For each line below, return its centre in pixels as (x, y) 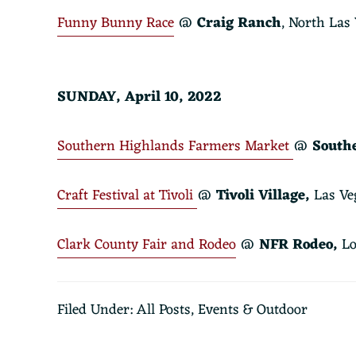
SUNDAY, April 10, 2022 (139, 97)
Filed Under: (97, 310)
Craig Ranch (239, 23)
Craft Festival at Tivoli (127, 195)
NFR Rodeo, (298, 245)
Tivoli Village (259, 195)
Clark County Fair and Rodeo (147, 245)
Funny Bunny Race (116, 23)
